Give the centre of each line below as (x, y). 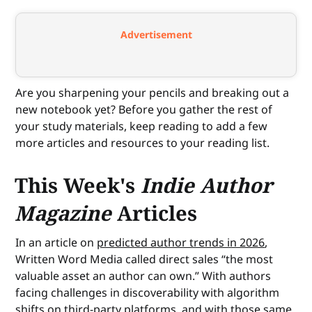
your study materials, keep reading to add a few (142, 126)
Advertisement (156, 35)
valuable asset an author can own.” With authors (143, 276)
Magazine (66, 213)
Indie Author (207, 185)
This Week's (78, 185)
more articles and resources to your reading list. (143, 143)
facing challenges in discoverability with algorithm (148, 293)
